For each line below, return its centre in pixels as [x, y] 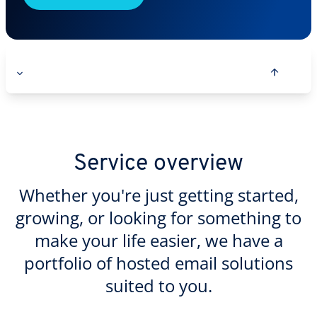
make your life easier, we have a [158, 240]
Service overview [158, 164]
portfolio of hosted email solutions [158, 263]
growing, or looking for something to [158, 218]
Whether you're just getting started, [158, 195]
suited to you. [158, 286]
